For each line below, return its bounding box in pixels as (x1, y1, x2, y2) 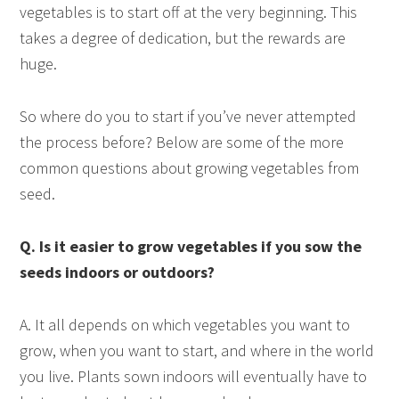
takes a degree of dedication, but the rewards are (20, 28, 346, 49)
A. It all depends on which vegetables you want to (20, 314, 351, 336)
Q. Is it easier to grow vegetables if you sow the (20, 236, 362, 257)
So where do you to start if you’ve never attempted (20, 106, 357, 127)
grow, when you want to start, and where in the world (20, 340, 375, 362)
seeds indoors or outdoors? (20, 262, 216, 283)
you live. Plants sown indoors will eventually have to (20, 366, 368, 387)
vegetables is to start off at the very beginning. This (20, 2, 358, 23)
